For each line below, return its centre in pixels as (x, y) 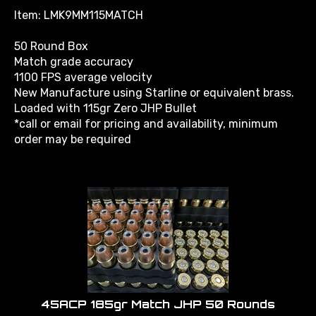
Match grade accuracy (74, 55)
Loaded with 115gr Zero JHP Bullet (105, 102)
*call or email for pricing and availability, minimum (146, 117)
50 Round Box (51, 40)
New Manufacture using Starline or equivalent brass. (154, 86)
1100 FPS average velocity (83, 71)
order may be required (73, 133)
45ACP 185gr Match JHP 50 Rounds (158, 298)
